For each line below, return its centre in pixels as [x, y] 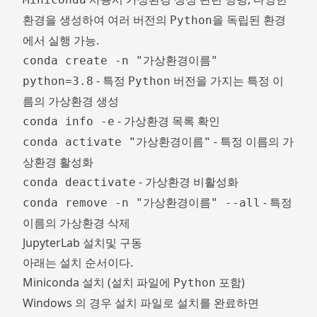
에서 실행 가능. [61, 40]
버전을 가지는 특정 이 [227, 81]
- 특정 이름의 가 [252, 142]
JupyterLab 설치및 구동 [82, 243]
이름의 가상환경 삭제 [76, 223]
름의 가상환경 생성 [71, 101]
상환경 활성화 [58, 162]
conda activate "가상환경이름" [117, 142]
